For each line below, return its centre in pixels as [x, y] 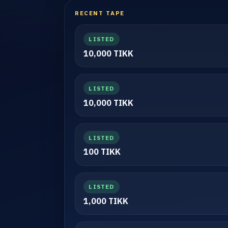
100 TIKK [102, 152]
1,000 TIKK [106, 201]
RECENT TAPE [100, 13]
